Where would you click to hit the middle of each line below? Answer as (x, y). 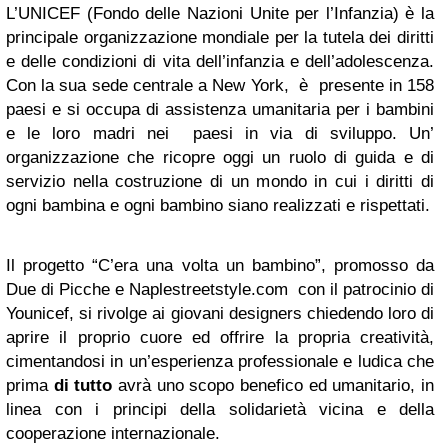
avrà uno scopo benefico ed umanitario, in (273, 386)
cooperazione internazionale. (113, 434)
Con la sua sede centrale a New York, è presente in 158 (220, 86)
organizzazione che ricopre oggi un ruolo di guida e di (220, 158)
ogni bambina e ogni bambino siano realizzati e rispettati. (218, 206)
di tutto (83, 386)
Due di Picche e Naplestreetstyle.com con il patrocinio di (220, 290)
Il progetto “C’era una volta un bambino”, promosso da (220, 266)
